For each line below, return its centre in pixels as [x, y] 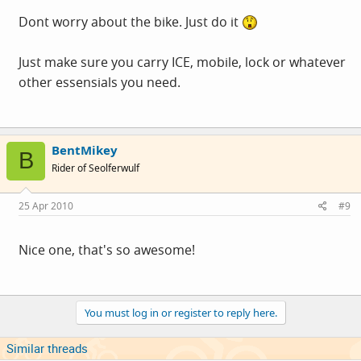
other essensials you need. [100, 82]
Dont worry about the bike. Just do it [130, 21]
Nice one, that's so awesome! [107, 250]
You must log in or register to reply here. [180, 313]
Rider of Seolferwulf [95, 168]
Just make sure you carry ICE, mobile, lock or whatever [182, 62]
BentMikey [85, 149]
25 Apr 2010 [46, 206]
